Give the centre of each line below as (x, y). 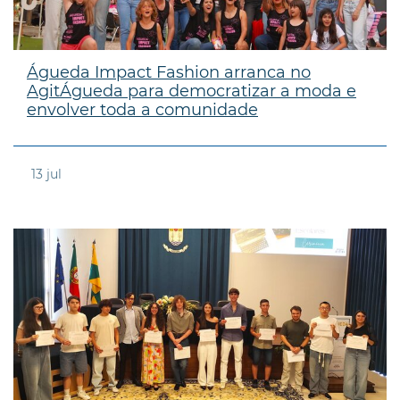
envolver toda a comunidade (142, 109)
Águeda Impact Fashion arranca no (169, 72)
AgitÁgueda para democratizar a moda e (192, 91)
